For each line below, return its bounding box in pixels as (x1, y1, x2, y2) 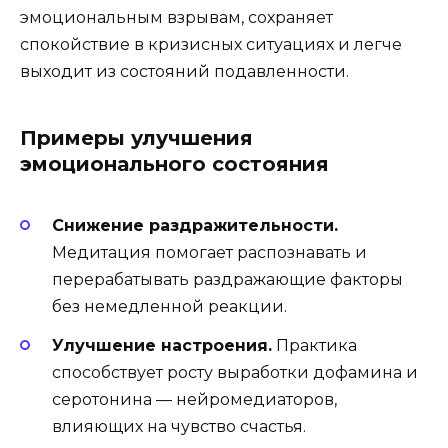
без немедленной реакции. (52, 297, 287, 317)
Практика (272, 335, 357, 355)
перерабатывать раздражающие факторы (52, 270, 403, 290)
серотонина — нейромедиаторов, (52, 389, 337, 409)
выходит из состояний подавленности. (20, 62, 349, 82)
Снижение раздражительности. (52, 216, 338, 236)
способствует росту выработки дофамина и (52, 362, 418, 382)
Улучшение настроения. (52, 335, 272, 355)
